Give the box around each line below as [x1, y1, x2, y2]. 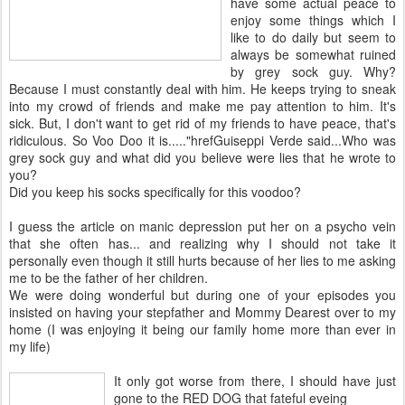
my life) [9, 337, 51, 355]
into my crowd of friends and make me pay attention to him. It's [9, 97, 396, 115]
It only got [114, 372, 180, 390]
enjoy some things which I [231, 11, 396, 29]
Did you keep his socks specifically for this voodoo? [9, 183, 301, 201]
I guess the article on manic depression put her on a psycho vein [9, 217, 396, 235]
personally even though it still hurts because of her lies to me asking [9, 251, 396, 269]
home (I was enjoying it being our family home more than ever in [9, 320, 396, 338]
